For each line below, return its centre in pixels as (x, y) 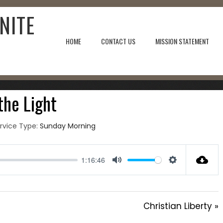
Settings (188, 171)
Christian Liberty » (181, 206)
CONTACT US (118, 41)
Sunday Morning (68, 126)
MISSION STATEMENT (182, 41)
